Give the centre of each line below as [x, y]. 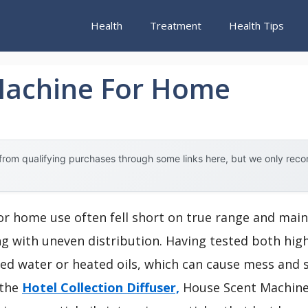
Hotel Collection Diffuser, [101, 287]
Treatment [176, 25]
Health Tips [256, 25]
